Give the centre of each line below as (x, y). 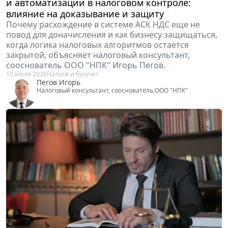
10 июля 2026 (26, 74)
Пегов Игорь (59, 82)
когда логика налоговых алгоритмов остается (97, 45)
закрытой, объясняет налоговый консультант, (98, 55)
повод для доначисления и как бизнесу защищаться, (112, 34)
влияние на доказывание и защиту (85, 13)
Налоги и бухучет (73, 74)
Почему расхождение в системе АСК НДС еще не (103, 24)
